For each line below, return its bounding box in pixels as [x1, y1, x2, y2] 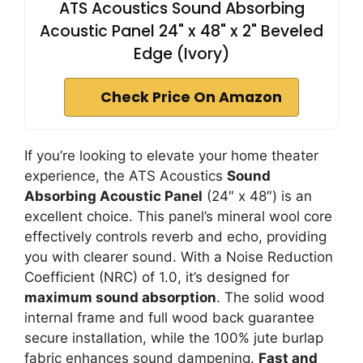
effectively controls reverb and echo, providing [24, 228, 327, 245]
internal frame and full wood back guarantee [24, 310, 314, 326]
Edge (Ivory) [133, 43, 230, 65]
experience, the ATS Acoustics [24, 168, 227, 184]
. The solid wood [216, 289, 325, 305]
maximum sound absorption [24, 289, 216, 305]
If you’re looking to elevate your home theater [24, 147, 318, 164]
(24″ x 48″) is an [203, 188, 312, 204]
